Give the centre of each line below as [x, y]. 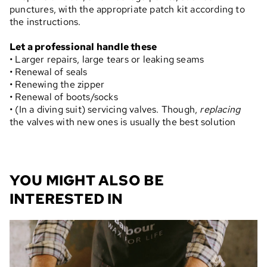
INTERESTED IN [66, 199]
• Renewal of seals [49, 72]
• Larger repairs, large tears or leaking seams [107, 60]
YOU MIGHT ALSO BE [87, 181]
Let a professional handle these [83, 47]
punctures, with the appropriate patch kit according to [127, 10]
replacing [220, 110]
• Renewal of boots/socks [64, 97]
